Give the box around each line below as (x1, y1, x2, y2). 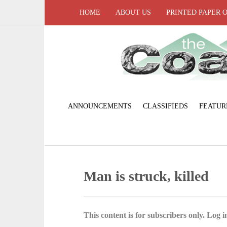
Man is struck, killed (84, 168, 209, 184)
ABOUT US (116, 9, 151, 16)
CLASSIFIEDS (142, 102, 188, 110)
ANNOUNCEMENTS (67, 102, 132, 110)
